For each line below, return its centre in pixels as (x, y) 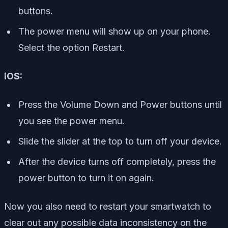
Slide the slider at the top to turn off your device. (120, 141)
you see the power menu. (72, 121)
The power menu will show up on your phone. (115, 32)
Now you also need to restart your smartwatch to (108, 207)
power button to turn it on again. (86, 178)
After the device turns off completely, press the (117, 162)
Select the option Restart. (72, 48)
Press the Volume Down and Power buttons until (120, 105)
